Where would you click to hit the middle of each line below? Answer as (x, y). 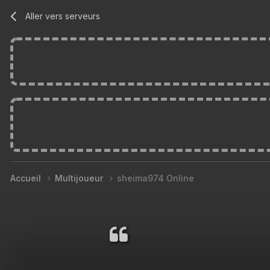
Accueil (27, 178)
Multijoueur (80, 178)
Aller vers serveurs (63, 16)
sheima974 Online (155, 178)
